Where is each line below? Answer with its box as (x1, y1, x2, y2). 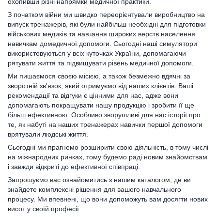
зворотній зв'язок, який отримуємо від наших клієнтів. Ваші (8, 82, 193, 90)
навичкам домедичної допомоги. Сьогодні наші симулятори (8, 40, 197, 47)
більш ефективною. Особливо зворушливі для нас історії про (8, 111, 201, 119)
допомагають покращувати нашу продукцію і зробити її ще (8, 101, 194, 109)
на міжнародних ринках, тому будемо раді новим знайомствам (8, 153, 207, 161)
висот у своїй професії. (8, 205, 81, 213)
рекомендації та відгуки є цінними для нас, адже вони (8, 92, 178, 99)
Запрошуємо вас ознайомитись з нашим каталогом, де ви (8, 176, 191, 184)
